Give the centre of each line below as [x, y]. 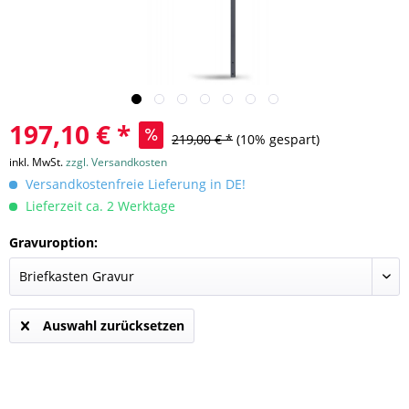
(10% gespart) [278, 139]
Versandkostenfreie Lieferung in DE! [134, 184]
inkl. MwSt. [37, 162]
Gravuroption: [53, 242]
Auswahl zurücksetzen [114, 325]
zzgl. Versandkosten [116, 162]
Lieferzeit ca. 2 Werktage [99, 206]
